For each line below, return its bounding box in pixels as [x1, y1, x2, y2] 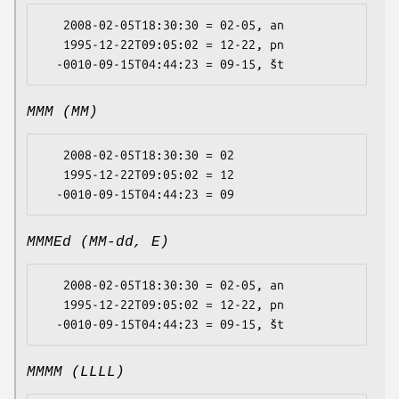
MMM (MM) [27, 104, 98, 121]
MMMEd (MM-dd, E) [27, 234, 169, 251]
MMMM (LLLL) [27, 364, 125, 381]
